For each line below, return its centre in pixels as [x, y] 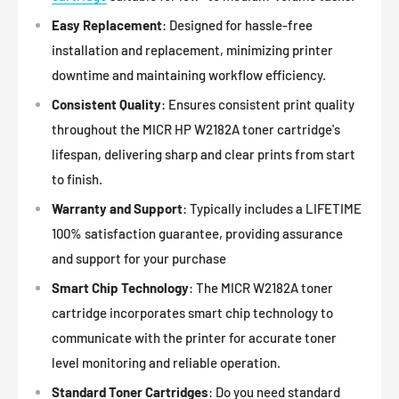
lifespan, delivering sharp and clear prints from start [204, 155]
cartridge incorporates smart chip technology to [192, 313]
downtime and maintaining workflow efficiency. [189, 75]
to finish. [77, 179]
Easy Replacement [107, 25]
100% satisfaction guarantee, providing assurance [197, 234]
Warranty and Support [117, 209]
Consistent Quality [106, 105]
